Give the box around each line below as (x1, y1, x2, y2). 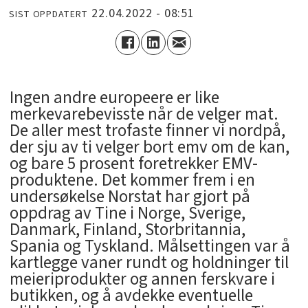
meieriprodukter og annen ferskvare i (9, 266, 275, 291)
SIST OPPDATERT (9, 8, 89, 22)
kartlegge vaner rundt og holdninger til (9, 250, 289, 275)
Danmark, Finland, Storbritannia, (9, 217, 245, 242)
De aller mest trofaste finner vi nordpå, (9, 118, 285, 143)
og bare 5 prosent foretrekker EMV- (9, 151, 258, 176)
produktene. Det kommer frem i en (9, 167, 255, 192)
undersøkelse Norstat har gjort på (9, 184, 250, 209)
